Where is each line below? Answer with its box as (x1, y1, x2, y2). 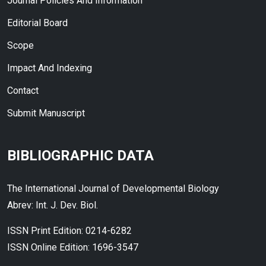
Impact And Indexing (7, 62, 92, 74)
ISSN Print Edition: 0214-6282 (7, 225, 132, 236)
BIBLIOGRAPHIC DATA (7, 147, 154, 164)
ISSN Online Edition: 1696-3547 (7, 242, 138, 253)
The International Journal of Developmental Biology (7, 183, 219, 194)
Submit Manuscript (7, 107, 85, 119)
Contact (7, 85, 39, 96)
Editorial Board (7, 17, 68, 28)
